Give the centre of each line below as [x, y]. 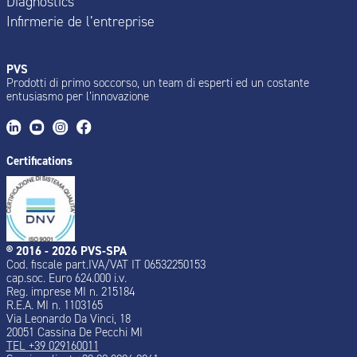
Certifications [39, 161]
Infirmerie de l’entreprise [80, 21]
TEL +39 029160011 [52, 345]
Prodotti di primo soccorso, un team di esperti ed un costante [157, 83]
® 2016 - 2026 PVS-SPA [66, 251]
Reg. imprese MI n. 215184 [70, 291]
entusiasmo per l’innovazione [77, 97]
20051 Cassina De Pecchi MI [74, 332]
